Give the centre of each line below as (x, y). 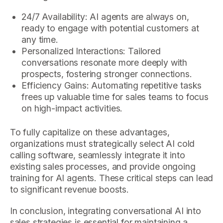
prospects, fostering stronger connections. (107, 74)
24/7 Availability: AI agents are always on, (105, 17)
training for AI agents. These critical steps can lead (111, 178)
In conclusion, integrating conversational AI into (105, 211)
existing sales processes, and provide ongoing (103, 166)
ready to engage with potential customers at (110, 28)
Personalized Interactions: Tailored (91, 51)
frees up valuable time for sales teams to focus (115, 97)
